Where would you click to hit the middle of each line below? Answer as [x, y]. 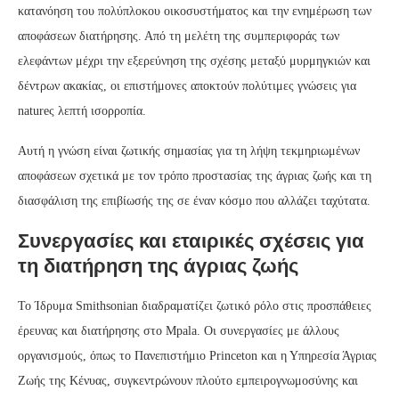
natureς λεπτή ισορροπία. [82, 110]
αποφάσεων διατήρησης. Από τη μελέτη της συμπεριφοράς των [179, 36]
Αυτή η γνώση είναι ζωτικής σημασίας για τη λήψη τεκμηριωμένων [189, 151]
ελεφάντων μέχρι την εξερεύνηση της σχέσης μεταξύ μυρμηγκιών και [194, 61]
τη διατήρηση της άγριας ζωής [158, 265]
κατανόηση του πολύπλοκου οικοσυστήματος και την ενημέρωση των [195, 11]
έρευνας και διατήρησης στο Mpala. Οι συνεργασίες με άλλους [179, 330]
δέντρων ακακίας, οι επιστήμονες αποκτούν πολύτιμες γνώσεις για [187, 85]
